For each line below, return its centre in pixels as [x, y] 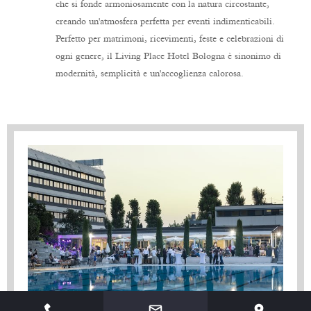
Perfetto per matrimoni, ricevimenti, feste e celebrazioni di [170, 39]
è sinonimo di [253, 56]
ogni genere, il [85, 56]
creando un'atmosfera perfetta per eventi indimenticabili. [165, 22]
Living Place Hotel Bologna [170, 56]
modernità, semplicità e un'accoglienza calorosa [148, 74]
